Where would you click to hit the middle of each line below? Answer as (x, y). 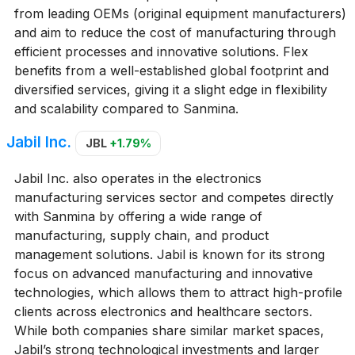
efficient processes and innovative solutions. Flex (161, 51)
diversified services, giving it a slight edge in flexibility (170, 89)
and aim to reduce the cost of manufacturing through (175, 32)
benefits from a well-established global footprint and (171, 70)
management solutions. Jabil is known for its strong (169, 254)
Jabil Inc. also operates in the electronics (137, 178)
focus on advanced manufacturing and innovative (163, 273)
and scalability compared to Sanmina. (126, 108)
